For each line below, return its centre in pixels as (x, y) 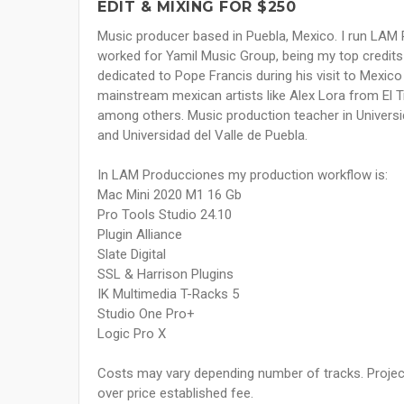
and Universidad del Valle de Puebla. (202, 136)
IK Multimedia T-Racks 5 (168, 294)
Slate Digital (132, 255)
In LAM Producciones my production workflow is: (243, 175)
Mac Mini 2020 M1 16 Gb (170, 195)
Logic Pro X (132, 334)
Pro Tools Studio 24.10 (165, 215)
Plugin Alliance (140, 235)
